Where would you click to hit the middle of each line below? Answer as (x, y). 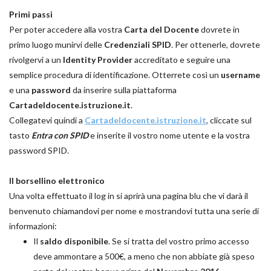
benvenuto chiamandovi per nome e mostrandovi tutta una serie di (134, 211)
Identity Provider (98, 60)
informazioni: (33, 226)
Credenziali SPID (138, 45)
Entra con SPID (60, 135)
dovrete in (219, 30)
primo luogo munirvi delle (57, 45)
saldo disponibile (74, 241)
